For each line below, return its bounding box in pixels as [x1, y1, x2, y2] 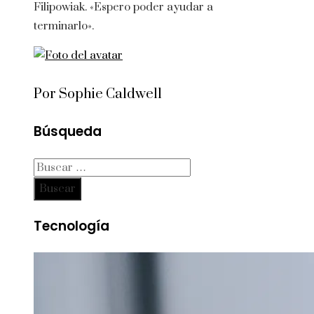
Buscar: [33, 159, 72, 174]
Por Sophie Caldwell [34, 86, 162, 104]
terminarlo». [34, 19, 94, 34]
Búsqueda [34, 122, 102, 142]
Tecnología [34, 217, 109, 235]
